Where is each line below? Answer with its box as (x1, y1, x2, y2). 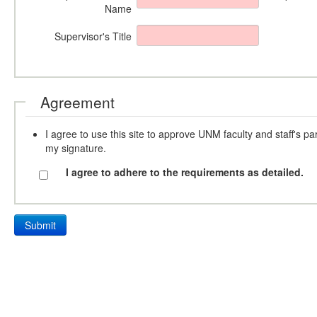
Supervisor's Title (54, 28, 132, 43)
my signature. (45, 140, 106, 155)
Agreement (40, 91, 115, 113)
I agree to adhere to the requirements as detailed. (66, 164, 304, 179)
